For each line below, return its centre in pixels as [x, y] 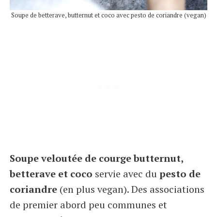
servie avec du [126, 174]
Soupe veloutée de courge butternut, [96, 158]
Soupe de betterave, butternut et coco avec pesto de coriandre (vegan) [108, 15]
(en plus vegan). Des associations [131, 189]
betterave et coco [51, 174]
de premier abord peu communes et [88, 205]
